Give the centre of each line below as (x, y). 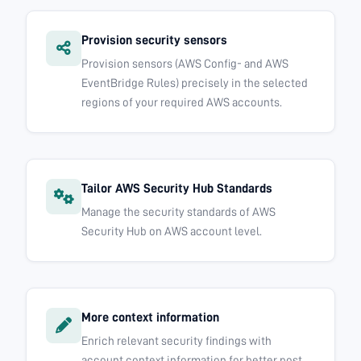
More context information (150, 318)
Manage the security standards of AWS (178, 213)
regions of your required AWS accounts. (182, 103)
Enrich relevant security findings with (176, 342)
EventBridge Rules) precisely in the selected (195, 84)
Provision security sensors (154, 41)
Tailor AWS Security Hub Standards (177, 189)
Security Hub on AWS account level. (172, 232)
